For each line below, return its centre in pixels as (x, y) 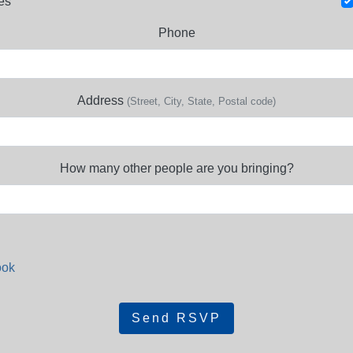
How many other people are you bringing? (176, 169)
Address (102, 101)
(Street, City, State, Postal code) (201, 102)
